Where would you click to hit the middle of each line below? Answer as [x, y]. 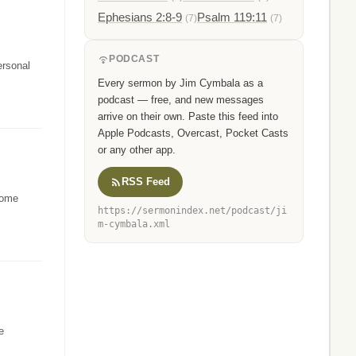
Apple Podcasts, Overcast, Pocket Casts [193, 133]
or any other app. [137, 150]
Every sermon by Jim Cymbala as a [180, 83]
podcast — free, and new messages [181, 100]
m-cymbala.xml [134, 224]
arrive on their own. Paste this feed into [188, 117]
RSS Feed [146, 182]
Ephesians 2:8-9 [140, 17]
